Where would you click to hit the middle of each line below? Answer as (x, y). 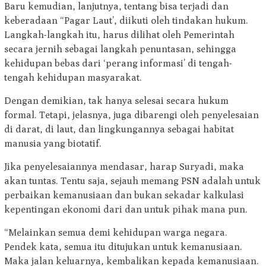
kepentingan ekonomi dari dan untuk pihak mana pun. (126, 210)
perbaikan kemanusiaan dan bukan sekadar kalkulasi (124, 195)
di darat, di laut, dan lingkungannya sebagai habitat (119, 129)
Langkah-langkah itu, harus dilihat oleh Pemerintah (119, 35)
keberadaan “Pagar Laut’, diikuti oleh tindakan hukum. (126, 21)
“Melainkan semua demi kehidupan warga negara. (116, 233)
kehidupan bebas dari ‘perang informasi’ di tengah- (118, 64)
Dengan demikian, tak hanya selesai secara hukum (116, 101)
